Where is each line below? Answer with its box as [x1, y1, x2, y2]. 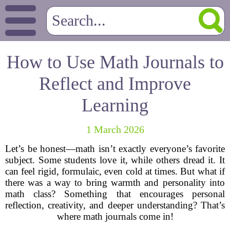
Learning [82, 95, 148, 116]
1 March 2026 [86, 124, 144, 135]
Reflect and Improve [39, 73, 191, 94]
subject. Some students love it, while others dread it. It [5, 155, 225, 165]
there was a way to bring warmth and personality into [5, 177, 225, 188]
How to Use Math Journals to [6, 52, 224, 72]
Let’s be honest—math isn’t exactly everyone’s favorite [5, 143, 225, 154]
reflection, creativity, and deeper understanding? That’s [5, 200, 225, 210]
